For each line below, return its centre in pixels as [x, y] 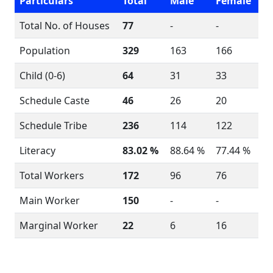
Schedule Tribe [53, 126]
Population [45, 51]
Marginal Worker [59, 225]
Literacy [37, 151]
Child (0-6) [42, 76]
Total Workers [52, 175]
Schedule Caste [55, 101]
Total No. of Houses [65, 26]
